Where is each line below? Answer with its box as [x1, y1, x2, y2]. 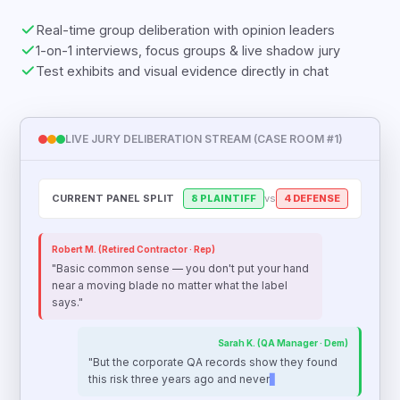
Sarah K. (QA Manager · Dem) [217, 337, 348, 348]
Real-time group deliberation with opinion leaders [36, 22, 336, 37]
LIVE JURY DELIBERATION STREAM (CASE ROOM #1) [65, 132, 344, 146]
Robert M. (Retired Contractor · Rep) [52, 244, 216, 254]
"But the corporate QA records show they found [87, 355, 337, 369]
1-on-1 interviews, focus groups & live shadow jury [36, 43, 341, 58]
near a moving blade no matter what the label [52, 279, 288, 292]
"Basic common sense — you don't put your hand [52, 262, 310, 275]
